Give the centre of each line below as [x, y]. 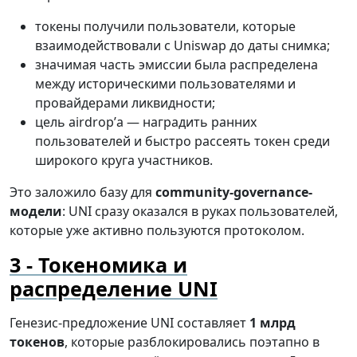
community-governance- [234, 192]
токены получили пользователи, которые [165, 27]
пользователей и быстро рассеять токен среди [182, 141]
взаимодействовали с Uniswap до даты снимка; [182, 46]
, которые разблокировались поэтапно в [192, 342]
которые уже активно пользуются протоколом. [157, 231]
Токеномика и [113, 265]
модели [36, 212]
